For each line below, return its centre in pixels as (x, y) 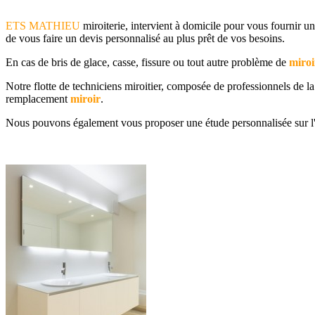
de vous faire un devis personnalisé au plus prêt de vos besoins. (145, 38)
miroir (85, 98)
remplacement (38, 98)
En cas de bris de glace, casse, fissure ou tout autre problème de (147, 62)
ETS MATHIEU (43, 25)
